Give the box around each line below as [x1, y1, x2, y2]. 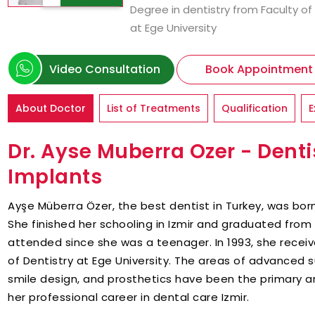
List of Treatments [107, 101, 200, 115]
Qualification [221, 101, 288, 115]
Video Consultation [49, 61, 160, 77]
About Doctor [15, 101, 86, 115]
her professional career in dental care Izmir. [8, 290, 250, 304]
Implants [8, 163, 102, 191]
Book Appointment [205, 61, 313, 77]
